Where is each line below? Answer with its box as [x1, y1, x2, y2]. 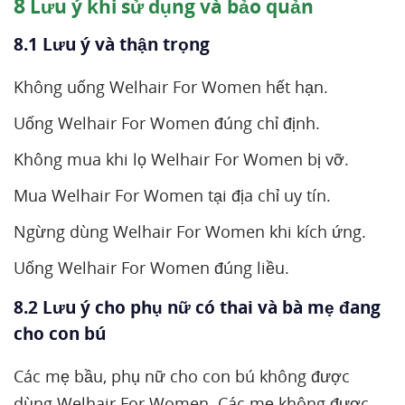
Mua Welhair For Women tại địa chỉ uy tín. [14, 184, 331, 206]
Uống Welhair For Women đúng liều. [14, 257, 289, 278]
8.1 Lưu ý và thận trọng [14, 33, 214, 56]
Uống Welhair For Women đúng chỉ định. [14, 112, 320, 134]
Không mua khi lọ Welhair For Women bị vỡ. [14, 148, 349, 170]
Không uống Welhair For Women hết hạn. [14, 76, 328, 98]
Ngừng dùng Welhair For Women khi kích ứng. [14, 221, 366, 242]
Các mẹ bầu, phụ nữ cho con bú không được [14, 365, 350, 387]
